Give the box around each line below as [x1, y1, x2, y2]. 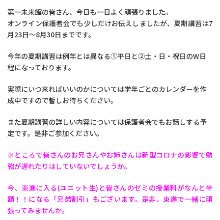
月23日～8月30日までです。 [7, 29, 95, 39]
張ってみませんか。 [7, 205, 69, 215]
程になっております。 [7, 62, 75, 72]
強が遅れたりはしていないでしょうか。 [7, 161, 131, 171]
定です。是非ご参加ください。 [7, 128, 103, 138]
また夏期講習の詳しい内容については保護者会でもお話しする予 [7, 117, 207, 127]
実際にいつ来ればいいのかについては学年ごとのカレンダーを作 [7, 84, 207, 94]
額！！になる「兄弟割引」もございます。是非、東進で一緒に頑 [7, 194, 213, 204]
